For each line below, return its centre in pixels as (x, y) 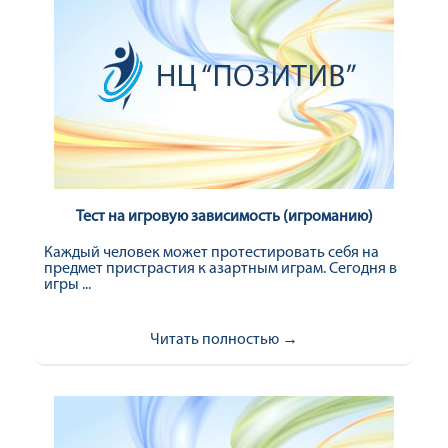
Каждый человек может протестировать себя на (211, 253)
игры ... (67, 285)
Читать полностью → (224, 340)
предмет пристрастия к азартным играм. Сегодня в (220, 269)
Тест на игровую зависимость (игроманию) (224, 217)
